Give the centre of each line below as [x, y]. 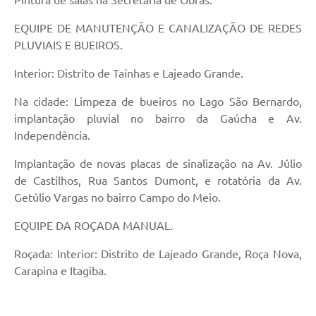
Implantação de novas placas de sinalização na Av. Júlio [158, 164]
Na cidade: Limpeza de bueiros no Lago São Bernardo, [158, 102]
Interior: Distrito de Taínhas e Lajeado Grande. [129, 74]
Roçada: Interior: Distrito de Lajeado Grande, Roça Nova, [158, 254]
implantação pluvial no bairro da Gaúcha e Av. [158, 119]
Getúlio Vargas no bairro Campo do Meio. [117, 198]
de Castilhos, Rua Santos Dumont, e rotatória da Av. [158, 181]
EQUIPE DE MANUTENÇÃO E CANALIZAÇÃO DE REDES [158, 29]
